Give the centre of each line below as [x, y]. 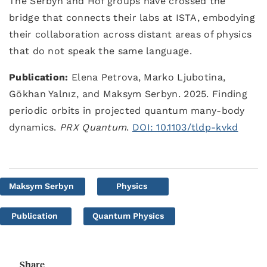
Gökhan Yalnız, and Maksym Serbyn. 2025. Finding [128, 94]
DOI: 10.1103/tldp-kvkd [185, 127]
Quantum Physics [128, 216]
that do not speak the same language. [100, 51]
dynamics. [35, 127]
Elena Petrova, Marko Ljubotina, [147, 77]
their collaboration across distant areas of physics [131, 34]
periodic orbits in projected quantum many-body [127, 111]
